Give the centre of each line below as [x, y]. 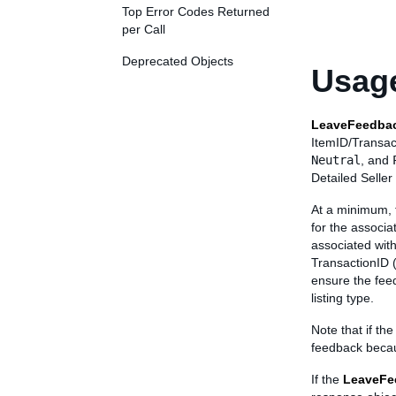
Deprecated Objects [178, 61]
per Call [144, 29]
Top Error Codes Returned [196, 11]
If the [327, 379]
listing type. [343, 298]
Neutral [336, 160]
